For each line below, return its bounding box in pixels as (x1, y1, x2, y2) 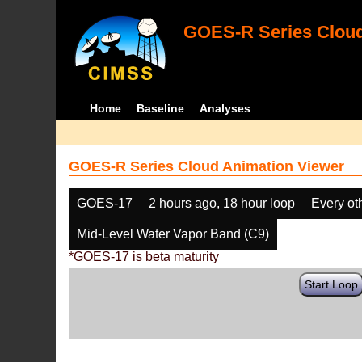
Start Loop (305, 278, 359, 291)
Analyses (199, 102, 250, 115)
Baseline (136, 102, 184, 115)
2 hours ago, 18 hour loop (149, 196, 296, 210)
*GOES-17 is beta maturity (69, 250, 220, 263)
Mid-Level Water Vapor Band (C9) (77, 227, 270, 241)
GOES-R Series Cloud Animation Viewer (69, 158, 345, 175)
